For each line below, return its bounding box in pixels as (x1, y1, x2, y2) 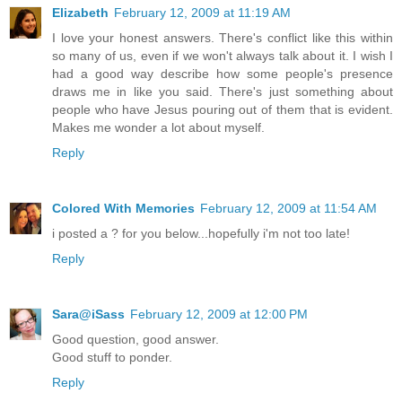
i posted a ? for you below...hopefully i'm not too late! (52, 226, 350, 241)
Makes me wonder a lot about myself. (52, 120, 265, 135)
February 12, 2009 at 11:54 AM (200, 201, 377, 216)
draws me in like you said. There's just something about (52, 84, 393, 100)
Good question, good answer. (52, 332, 219, 347)
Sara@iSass (52, 307, 125, 322)
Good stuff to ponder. (52, 350, 172, 365)
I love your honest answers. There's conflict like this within (52, 31, 393, 46)
